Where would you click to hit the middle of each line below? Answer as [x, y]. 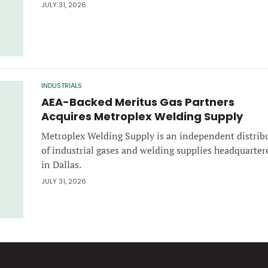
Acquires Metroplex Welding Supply [142, 116]
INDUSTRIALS [62, 85]
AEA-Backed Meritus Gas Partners [138, 102]
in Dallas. [61, 164]
